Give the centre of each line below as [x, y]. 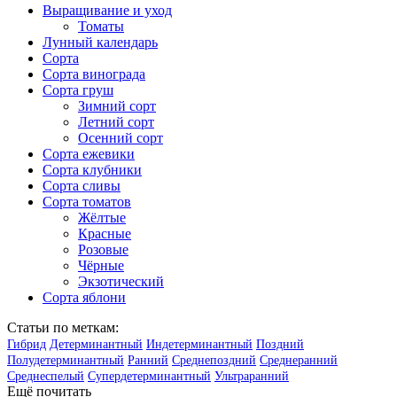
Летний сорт [116, 122]
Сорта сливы [82, 186]
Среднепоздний [214, 361]
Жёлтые [102, 218]
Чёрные [101, 266]
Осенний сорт [121, 138]
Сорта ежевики [89, 154]
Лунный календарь [100, 43]
